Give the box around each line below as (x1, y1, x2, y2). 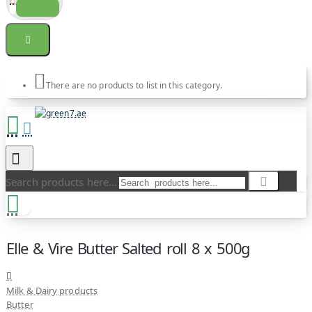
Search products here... (6, 175, 118, 189)
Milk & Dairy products (6, 284, 98, 297)
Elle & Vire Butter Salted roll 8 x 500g (6, 237, 251, 258)
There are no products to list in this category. (46, 79, 222, 91)
